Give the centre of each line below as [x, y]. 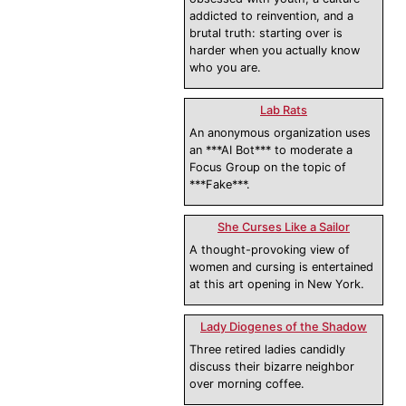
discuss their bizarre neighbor [272, 367]
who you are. [225, 68]
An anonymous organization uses [280, 133]
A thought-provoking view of [270, 250]
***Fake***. [220, 185]
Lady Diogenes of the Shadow [284, 327]
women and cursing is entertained [281, 267]
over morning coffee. [247, 384]
